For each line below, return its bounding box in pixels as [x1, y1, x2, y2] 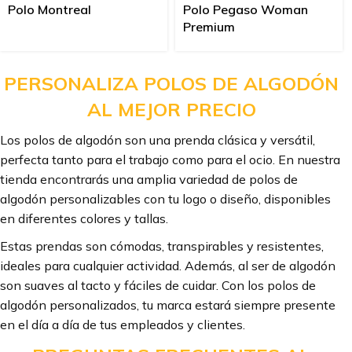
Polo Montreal [8, 2, 91, 17]
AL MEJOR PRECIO [86, 97, 256, 121]
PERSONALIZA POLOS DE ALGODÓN [4, 71, 339, 95]
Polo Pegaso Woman [183, 2, 308, 17]
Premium [183, 19, 235, 35]
